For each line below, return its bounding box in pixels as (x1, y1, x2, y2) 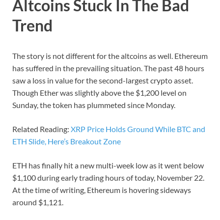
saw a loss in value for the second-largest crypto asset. (12, 75, 193, 85)
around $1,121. (12, 197, 63, 207)
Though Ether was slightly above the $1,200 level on (12, 87, 187, 97)
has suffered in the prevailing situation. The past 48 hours (12, 63, 204, 73)
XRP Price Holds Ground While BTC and (71, 124, 205, 134)
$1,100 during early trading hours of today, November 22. (12, 172, 204, 182)
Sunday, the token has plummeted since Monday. (12, 100, 175, 110)
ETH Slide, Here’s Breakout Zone (12, 136, 121, 146)
